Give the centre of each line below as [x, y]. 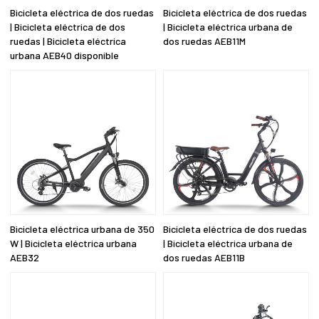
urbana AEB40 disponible [65, 55]
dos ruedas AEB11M [204, 41]
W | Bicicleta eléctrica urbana [74, 244]
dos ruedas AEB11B [204, 258]
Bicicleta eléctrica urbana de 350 [83, 229]
